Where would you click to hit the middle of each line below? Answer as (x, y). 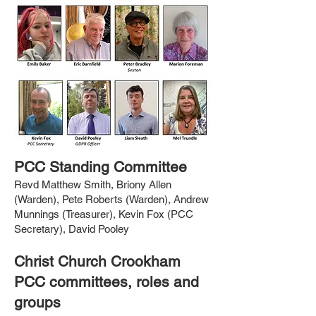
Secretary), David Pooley (72, 229)
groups (37, 302)
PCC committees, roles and (107, 282)
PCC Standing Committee (101, 167)
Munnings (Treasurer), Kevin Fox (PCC (104, 214)
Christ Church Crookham (97, 261)
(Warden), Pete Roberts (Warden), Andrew (111, 199)
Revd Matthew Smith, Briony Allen (93, 184)
